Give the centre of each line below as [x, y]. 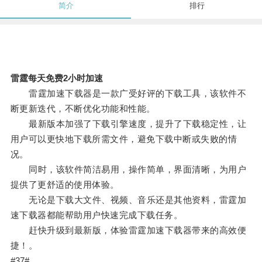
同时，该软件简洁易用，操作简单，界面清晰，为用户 [128, 170]
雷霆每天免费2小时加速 [56, 78]
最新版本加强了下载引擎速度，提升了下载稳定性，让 [128, 124]
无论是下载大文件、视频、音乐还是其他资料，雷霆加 [128, 200]
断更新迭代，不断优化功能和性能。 [83, 109]
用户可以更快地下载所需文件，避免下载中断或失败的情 [124, 139]
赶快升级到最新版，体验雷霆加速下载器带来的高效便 [128, 230]
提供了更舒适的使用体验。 [65, 185]
